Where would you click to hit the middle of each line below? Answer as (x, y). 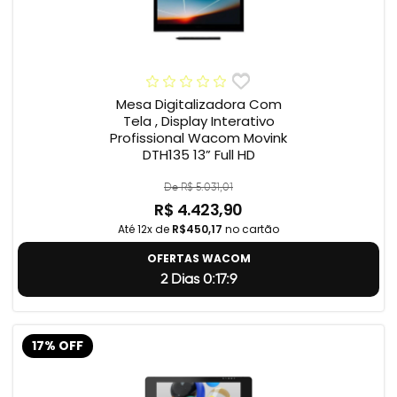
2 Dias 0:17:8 (198, 279)
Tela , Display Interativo (198, 121)
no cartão (251, 230)
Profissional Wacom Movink (198, 138)
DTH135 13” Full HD (198, 155)
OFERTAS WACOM (198, 259)
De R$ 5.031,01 (198, 187)
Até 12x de (145, 230)
